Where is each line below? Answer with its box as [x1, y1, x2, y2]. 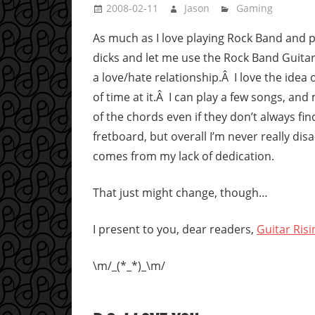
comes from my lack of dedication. [93, 148, 274, 165]
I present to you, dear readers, [93, 221, 257, 238]
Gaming [236, 1, 273, 15]
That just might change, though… [93, 185, 268, 201]
